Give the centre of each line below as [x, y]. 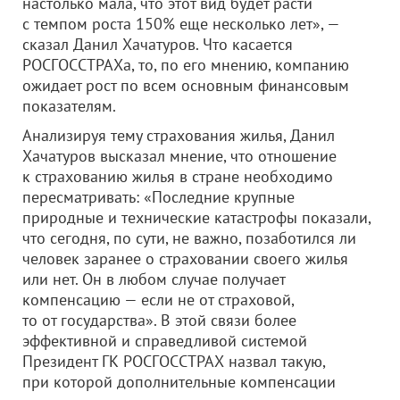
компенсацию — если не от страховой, [158, 300]
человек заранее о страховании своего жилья [185, 258]
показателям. [69, 106]
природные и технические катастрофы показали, [196, 217]
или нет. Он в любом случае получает [154, 279]
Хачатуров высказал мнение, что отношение [179, 156]
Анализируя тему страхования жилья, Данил [179, 135]
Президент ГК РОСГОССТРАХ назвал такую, [174, 361]
